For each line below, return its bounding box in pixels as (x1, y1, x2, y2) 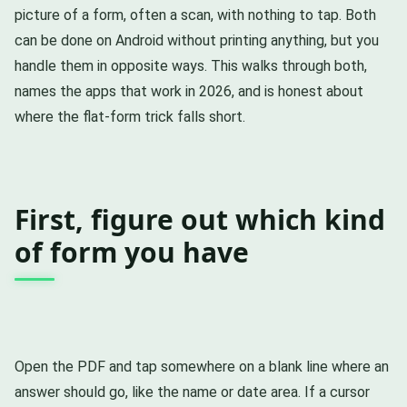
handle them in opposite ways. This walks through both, (15, 56, 367, 74)
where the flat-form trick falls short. (15, 107, 245, 125)
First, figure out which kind (15, 200, 385, 238)
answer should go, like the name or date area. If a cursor (15, 382, 370, 401)
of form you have (15, 233, 249, 271)
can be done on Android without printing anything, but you (15, 31, 379, 49)
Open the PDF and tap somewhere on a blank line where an (15, 357, 389, 375)
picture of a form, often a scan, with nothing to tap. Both (15, 5, 376, 24)
